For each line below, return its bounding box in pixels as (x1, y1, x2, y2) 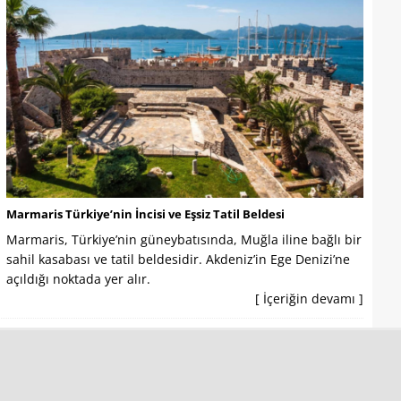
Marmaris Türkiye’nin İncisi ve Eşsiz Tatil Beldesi (5, 205, 285, 222)
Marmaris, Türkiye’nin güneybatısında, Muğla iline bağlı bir (5, 230, 362, 248)
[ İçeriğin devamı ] (254, 289, 363, 307)
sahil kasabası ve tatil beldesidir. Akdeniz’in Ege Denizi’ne (5, 250, 350, 268)
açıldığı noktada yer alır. (5, 269, 150, 287)
